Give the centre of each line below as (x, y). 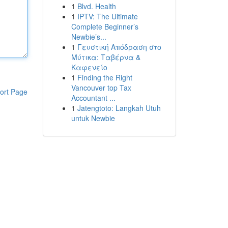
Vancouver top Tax (101, 88)
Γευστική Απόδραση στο (119, 47)
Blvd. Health (96, 6)
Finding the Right (105, 77)
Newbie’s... (89, 37)
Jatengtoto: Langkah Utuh (119, 108)
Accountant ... (93, 98)
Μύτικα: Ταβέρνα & (106, 57)
